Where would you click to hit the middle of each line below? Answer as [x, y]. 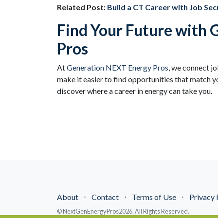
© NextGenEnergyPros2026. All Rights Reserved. [123, 211]
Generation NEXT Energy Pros [118, 67]
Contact [105, 197]
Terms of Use [154, 197]
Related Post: [82, 7]
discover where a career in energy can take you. [135, 91]
